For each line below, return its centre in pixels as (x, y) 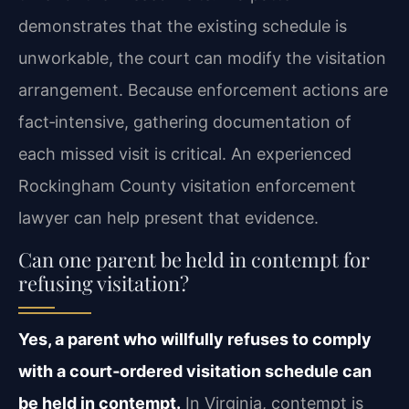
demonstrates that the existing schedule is (183, 26)
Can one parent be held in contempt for (194, 259)
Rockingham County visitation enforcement (187, 186)
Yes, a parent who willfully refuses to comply (195, 339)
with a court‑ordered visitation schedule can (195, 371)
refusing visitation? (104, 283)
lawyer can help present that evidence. (168, 218)
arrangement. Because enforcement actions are (203, 90)
